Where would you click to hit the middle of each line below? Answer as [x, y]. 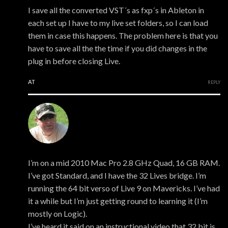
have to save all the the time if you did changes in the [118, 48]
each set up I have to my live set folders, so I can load [118, 23]
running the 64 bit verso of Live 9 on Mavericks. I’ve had [124, 188]
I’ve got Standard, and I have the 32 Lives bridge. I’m [117, 176]
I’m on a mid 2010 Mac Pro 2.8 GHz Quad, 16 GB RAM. [124, 163]
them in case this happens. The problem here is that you [123, 36]
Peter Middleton [57, 150]
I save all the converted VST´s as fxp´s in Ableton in [116, 10]
